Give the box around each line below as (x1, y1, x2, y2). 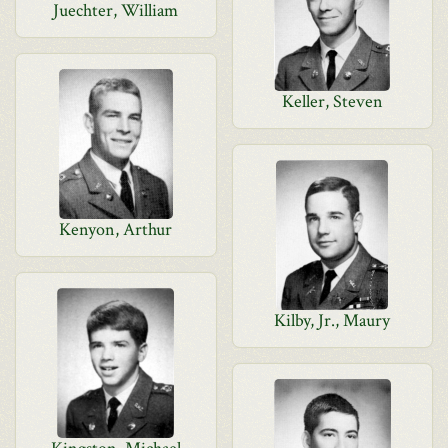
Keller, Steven (281, 90, 383, 113)
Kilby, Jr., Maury (274, 309, 391, 332)
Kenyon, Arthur (59, 218, 173, 241)
